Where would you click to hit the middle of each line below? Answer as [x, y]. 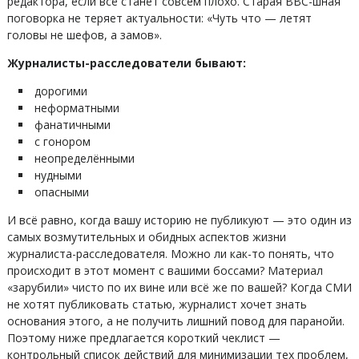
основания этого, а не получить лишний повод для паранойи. [175, 321]
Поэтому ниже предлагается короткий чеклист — [143, 338]
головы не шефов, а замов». [84, 35]
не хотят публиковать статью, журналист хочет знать [157, 304]
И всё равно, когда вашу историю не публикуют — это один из [179, 220]
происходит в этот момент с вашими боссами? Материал [165, 270]
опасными [61, 192]
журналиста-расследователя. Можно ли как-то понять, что [170, 254]
